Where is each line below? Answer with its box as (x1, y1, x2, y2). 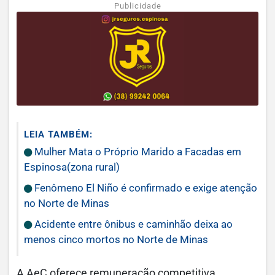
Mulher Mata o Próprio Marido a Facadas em (32, 145, 241, 158)
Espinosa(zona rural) (24, 160, 120, 173)
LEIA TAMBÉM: (24, 128, 93, 140)
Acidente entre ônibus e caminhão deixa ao (32, 217, 233, 230)
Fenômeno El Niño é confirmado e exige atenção (32, 181, 257, 194)
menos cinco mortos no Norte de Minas (24, 233, 208, 246)
